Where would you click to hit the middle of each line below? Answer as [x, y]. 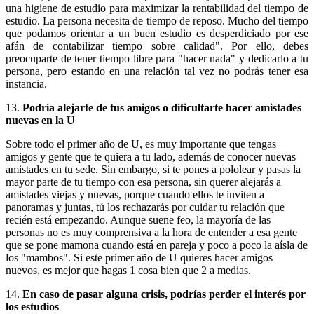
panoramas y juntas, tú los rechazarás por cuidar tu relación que [145, 207]
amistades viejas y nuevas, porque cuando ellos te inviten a [135, 194]
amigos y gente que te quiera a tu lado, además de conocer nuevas [151, 156]
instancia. [26, 83]
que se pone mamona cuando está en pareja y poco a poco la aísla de [157, 245]
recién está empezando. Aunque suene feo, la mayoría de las [138, 219]
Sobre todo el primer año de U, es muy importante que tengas [141, 144]
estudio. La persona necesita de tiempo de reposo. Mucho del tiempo [157, 20]
